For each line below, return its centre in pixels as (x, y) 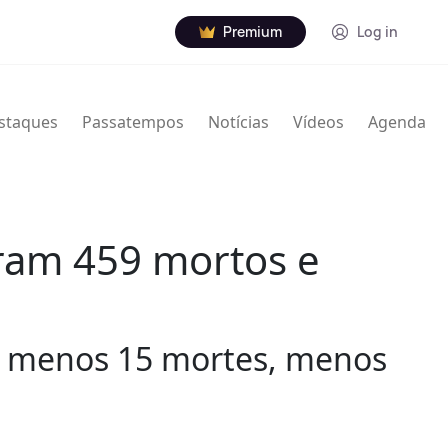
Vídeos (318, 122)
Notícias (238, 122)
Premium (252, 31)
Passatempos (133, 122)
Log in (377, 31)
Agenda (397, 122)
